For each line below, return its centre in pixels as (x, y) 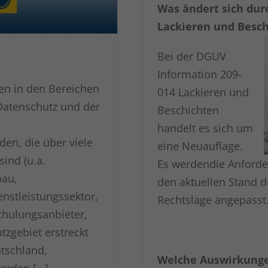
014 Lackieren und (203, 92)
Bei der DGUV (191, 56)
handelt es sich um (205, 128)
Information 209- (199, 74)
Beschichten (188, 110)
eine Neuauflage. (200, 146)
